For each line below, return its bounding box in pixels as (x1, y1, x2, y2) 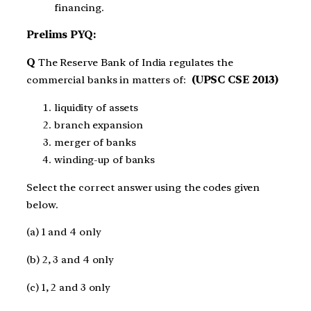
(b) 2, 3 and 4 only (26, 253, 115, 267)
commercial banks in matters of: (26, 74, 189, 87)
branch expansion (54, 118, 143, 131)
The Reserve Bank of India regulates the (37, 56, 233, 69)
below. (26, 198, 58, 211)
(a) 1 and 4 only (26, 226, 101, 239)
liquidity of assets (54, 101, 139, 114)
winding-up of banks (54, 153, 155, 166)
